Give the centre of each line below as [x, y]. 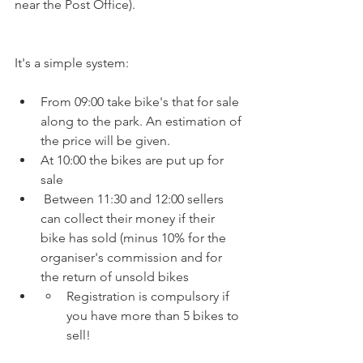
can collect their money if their [129, 218]
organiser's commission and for [133, 257]
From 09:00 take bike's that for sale [141, 102]
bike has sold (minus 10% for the [135, 238]
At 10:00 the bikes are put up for [134, 160]
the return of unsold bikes [115, 277]
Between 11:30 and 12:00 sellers [134, 199]
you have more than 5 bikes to [154, 316]
